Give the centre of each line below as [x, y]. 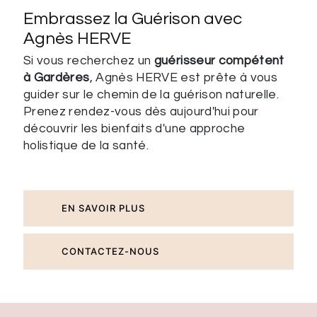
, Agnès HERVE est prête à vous [184, 77]
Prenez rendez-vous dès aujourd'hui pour [141, 111]
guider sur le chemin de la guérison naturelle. [151, 94]
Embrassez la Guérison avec [133, 18]
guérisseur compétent [219, 60]
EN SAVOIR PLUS [103, 208]
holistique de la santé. [86, 145]
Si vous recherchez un [89, 60]
